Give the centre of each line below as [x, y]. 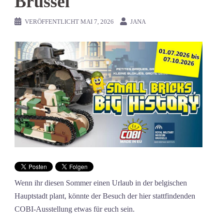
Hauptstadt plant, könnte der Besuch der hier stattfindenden [105, 196]
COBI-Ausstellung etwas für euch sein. [75, 209]
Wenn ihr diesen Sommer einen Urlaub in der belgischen [101, 183]
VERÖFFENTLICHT [53, 22]
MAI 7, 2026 [97, 22]
